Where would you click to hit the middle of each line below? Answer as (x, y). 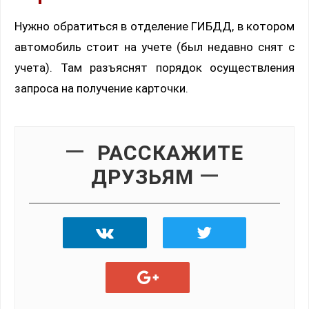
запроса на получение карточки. (101, 89)
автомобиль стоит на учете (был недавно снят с (154, 47)
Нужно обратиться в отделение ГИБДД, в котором (154, 27)
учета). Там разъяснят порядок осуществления (154, 68)
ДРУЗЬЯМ (142, 177)
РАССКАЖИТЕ (170, 153)
